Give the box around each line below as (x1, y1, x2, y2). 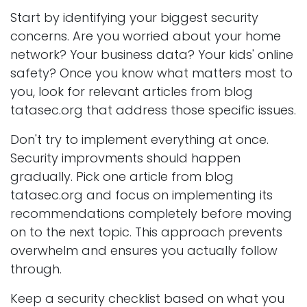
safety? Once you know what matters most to (10, 64, 293, 82)
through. (10, 260, 62, 278)
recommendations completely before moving (10, 205, 292, 223)
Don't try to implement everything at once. (10, 131, 269, 149)
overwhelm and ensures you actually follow (10, 242, 278, 260)
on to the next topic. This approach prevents (10, 223, 282, 241)
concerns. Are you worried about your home (10, 27, 281, 45)
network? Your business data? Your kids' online (10, 46, 293, 64)
